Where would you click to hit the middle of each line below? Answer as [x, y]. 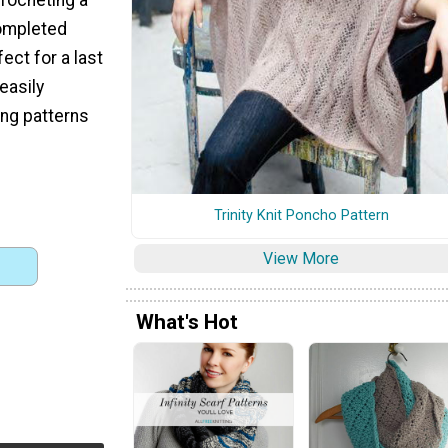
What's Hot [187, 321]
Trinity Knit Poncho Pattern [301, 215]
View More [301, 258]
